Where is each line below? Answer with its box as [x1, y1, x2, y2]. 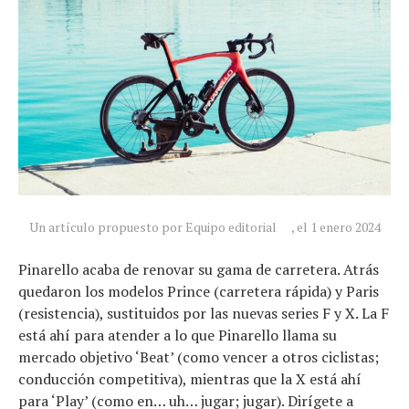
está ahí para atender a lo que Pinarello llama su [18, 324, 337, 345]
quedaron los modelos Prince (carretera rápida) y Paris [18, 280, 379, 301]
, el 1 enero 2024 [290, 217, 381, 236]
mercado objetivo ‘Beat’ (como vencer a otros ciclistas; [18, 346, 379, 367]
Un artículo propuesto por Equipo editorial [28, 217, 277, 236]
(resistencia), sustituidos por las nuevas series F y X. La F [18, 302, 389, 323]
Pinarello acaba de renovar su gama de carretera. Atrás [18, 258, 379, 279]
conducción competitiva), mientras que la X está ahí [18, 368, 362, 389]
